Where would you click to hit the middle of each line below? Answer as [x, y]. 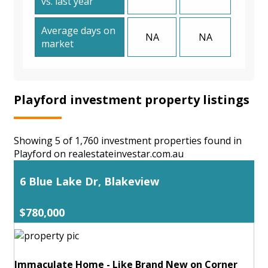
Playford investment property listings [132, 99]
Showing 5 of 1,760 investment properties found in [128, 140]
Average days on [78, 30]
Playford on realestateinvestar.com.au [99, 153]
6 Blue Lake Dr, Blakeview [89, 181]
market [57, 43]
